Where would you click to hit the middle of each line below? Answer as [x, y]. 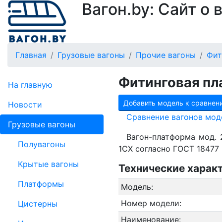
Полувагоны [42, 144]
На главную [30, 85]
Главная [31, 55]
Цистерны [38, 204]
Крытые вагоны [48, 164]
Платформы [41, 184]
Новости [25, 105]
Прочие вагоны [166, 55]
